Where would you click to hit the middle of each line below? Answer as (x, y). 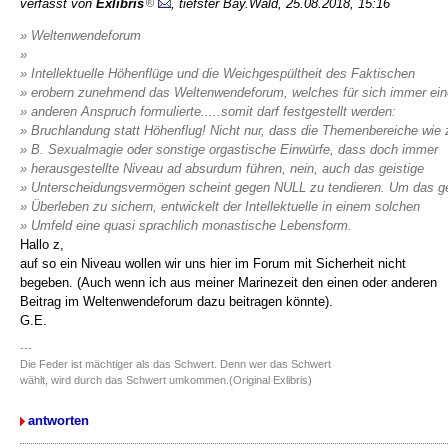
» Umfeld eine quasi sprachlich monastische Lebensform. (186, 225)
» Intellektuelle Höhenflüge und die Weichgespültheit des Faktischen (217, 73)
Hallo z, (42, 244)
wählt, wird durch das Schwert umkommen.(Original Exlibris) (166, 380)
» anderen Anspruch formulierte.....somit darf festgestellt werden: (208, 111)
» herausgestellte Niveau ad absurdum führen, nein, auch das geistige (222, 168)
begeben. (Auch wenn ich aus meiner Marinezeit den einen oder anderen (228, 282)
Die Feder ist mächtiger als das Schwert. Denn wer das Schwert (175, 364)
